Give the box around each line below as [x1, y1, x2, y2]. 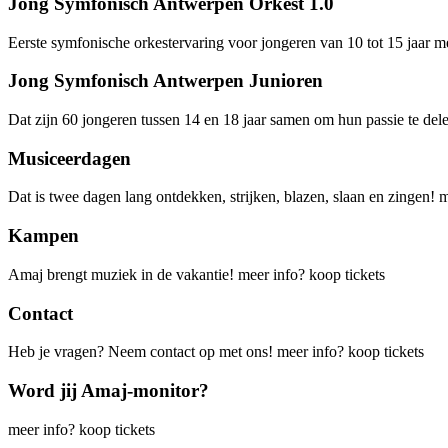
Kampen [8, 225, 79, 247]
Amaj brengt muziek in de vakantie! [8, 265, 238, 283]
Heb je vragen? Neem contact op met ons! [8, 343, 277, 361]
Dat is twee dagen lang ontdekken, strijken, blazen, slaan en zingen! [8, 188, 439, 206]
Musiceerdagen [8, 147, 131, 169]
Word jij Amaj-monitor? [8, 379, 209, 401]
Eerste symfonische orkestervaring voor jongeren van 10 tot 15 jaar [8, 33, 434, 51]
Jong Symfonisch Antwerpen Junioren [8, 70, 323, 92]
